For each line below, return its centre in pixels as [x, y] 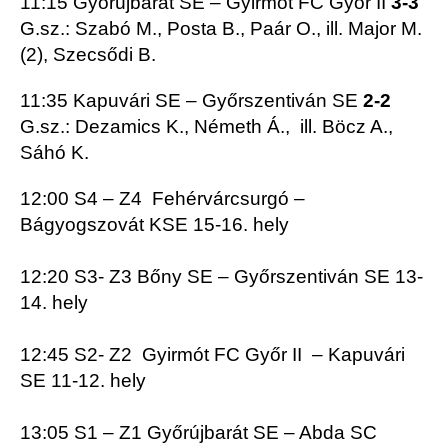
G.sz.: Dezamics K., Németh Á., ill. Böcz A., [206, 127]
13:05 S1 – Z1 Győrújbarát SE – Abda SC [198, 433]
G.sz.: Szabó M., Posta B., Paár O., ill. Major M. [221, 29]
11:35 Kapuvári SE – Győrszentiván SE [191, 101]
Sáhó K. [54, 153]
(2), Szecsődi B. [88, 55]
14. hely [54, 303]
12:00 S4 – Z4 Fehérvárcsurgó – [162, 199]
